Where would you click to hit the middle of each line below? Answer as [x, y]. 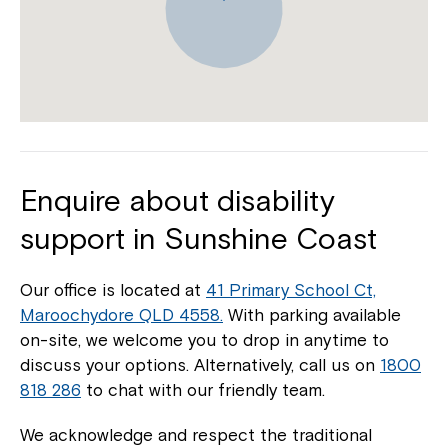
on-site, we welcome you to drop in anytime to [204, 340]
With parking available [312, 315]
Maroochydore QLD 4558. [121, 315]
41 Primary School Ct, [291, 290]
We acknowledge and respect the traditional [196, 435]
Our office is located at [113, 290]
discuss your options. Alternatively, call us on [200, 365]
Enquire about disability [177, 201]
